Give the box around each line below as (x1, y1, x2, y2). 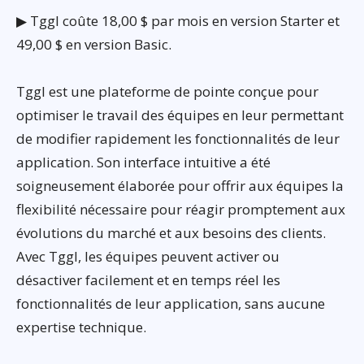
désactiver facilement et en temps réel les (16, 271, 280, 290)
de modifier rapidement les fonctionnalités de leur (16, 129, 340, 149)
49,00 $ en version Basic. (16, 35, 171, 54)
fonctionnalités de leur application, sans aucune (16, 294, 325, 314)
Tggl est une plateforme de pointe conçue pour (16, 82, 318, 102)
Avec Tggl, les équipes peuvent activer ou (16, 247, 279, 266)
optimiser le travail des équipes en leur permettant (16, 106, 344, 125)
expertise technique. (16, 318, 146, 337)
